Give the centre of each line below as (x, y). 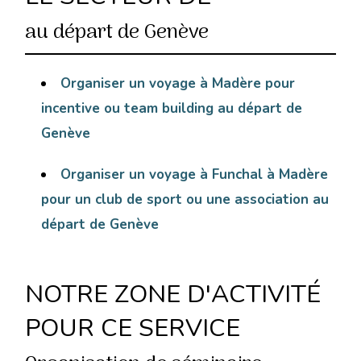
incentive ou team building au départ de (172, 109)
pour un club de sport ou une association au (185, 200)
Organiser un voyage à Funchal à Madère (195, 175)
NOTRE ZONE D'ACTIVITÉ (173, 295)
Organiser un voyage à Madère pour (178, 84)
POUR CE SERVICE (133, 328)
